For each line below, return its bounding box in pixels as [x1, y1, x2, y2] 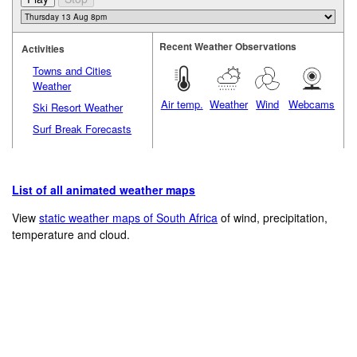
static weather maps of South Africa [39, 210, 218, 226]
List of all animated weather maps [12, 182, 196, 198]
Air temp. [160, 96, 203, 112]
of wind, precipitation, [218, 210, 328, 226]
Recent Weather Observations [159, 38, 297, 53]
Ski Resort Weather [33, 99, 124, 115]
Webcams [288, 96, 335, 112]
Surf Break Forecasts [33, 120, 132, 136]
